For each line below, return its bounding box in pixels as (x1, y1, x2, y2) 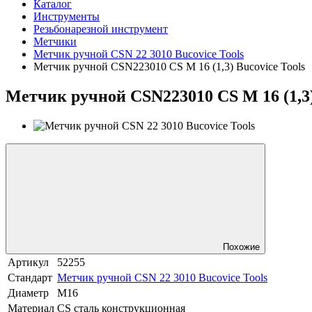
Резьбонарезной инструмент (33, 23, 168, 36)
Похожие (223, 241, 260, 252)
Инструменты (33, 10, 100, 23)
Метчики (33, 36, 77, 48)
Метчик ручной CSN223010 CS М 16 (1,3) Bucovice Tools (33, 61, 305, 73)
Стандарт (8, 271, 52, 283)
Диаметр (8, 286, 49, 299)
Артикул (8, 256, 49, 268)
